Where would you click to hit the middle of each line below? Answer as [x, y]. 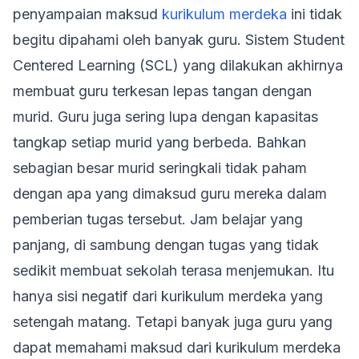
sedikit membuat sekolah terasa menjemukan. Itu [173, 270]
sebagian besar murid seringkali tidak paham [160, 168]
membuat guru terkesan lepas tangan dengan [162, 91]
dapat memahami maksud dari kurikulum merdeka [177, 347]
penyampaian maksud [87, 14]
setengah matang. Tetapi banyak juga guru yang [173, 322]
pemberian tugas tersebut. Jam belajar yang [158, 219]
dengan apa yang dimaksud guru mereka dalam [170, 194]
